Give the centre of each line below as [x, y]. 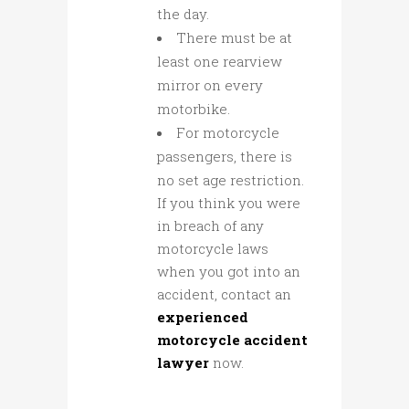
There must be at [234, 38]
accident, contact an [224, 294]
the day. [183, 14]
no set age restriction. [231, 180]
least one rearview [220, 62]
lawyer [183, 363]
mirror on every [210, 85]
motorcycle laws [213, 249]
